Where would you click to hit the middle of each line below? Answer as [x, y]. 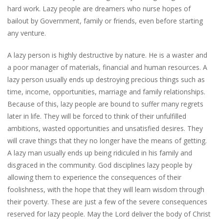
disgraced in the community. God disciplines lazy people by [100, 165]
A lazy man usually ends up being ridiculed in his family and [100, 153]
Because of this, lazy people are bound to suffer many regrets [105, 104]
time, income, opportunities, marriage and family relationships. [106, 91]
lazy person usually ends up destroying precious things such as [106, 79]
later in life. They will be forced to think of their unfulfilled [97, 116]
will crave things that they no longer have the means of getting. [107, 140]
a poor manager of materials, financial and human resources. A [107, 67]
